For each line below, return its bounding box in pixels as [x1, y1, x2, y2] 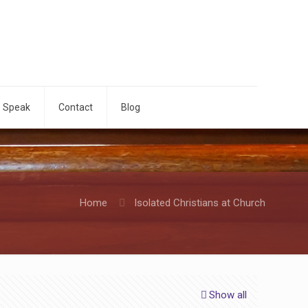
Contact [58, 102, 93, 113]
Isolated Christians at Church [134, 197, 265, 209]
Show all [209, 289, 247, 301]
